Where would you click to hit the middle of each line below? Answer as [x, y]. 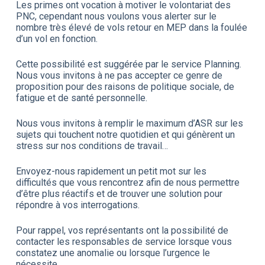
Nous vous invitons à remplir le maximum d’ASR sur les [129, 123]
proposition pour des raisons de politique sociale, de [125, 86]
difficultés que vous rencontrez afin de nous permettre [127, 182]
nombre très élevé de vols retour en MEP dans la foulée [131, 27]
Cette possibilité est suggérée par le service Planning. [128, 64]
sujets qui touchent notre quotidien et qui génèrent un [125, 134]
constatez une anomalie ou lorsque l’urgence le [113, 253]
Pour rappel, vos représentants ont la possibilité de [122, 230]
